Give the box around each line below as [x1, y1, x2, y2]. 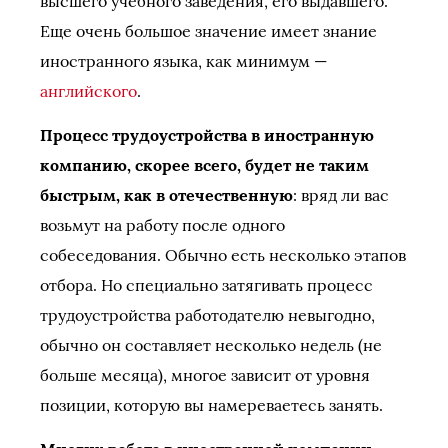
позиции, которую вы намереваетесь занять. [40, 395, 383, 415]
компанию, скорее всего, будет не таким [40, 155, 369, 175]
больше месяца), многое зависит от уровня [40, 365, 370, 385]
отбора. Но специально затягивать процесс [40, 275, 373, 295]
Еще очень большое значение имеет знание [40, 21, 377, 41]
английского [40, 81, 137, 101]
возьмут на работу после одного [40, 215, 285, 235]
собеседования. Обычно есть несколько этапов [40, 245, 406, 265]
